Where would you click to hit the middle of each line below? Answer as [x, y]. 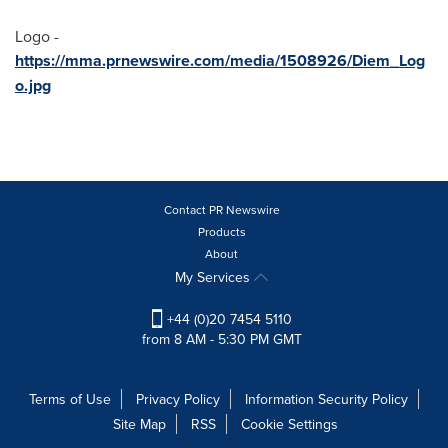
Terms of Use [70, 399]
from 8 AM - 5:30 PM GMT [221, 339]
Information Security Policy [326, 399]
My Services [214, 277]
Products [221, 231]
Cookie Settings [289, 424]
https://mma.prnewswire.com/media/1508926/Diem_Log [220, 60]
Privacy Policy [178, 399]
